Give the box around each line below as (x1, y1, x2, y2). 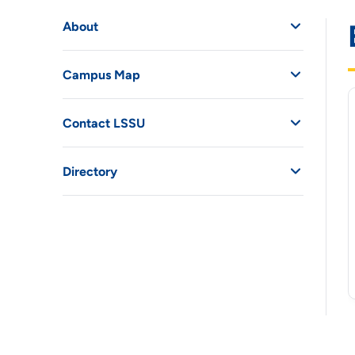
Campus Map (63, 67, 141, 82)
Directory (63, 163, 118, 179)
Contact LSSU (63, 115, 146, 131)
